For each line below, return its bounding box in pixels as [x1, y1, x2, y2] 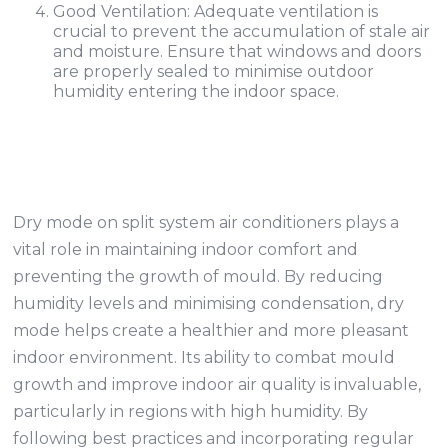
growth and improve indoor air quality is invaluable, [13, 375, 422, 394]
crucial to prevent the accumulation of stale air [53, 22, 431, 41]
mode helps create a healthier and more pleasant [13, 321, 410, 340]
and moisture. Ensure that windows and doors [53, 42, 422, 61]
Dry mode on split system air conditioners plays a [13, 213, 400, 232]
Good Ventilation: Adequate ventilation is [53, 2, 379, 21]
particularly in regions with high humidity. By [13, 402, 369, 421]
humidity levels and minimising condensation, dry [13, 294, 405, 313]
